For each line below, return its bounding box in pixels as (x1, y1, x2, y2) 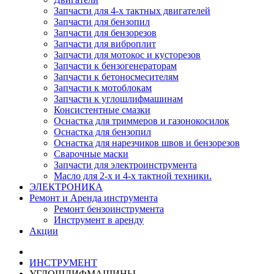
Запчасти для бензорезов (54, 28, 157, 38)
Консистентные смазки (54, 105, 150, 115)
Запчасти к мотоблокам (54, 83, 152, 93)
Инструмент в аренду (54, 215, 144, 225)
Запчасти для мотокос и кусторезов (54, 50, 201, 60)
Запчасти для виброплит (54, 39, 156, 49)
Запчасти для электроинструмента (54, 160, 197, 170)
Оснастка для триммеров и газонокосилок (54, 116, 229, 126)
